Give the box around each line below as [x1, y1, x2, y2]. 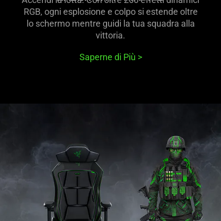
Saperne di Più [79, 51, 138, 62]
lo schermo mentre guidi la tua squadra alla [26, 18, 195, 29]
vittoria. [96, 30, 125, 41]
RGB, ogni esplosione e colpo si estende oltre [23, 6, 198, 17]
